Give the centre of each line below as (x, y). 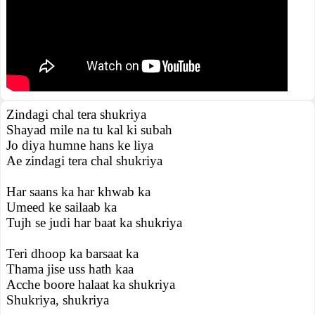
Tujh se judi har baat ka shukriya (94, 223)
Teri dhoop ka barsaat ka (72, 253)
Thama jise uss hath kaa (70, 269)
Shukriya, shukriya (58, 300)
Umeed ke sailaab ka (62, 207)
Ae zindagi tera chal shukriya (84, 161)
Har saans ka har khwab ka (78, 192)
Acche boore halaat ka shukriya (91, 284)
